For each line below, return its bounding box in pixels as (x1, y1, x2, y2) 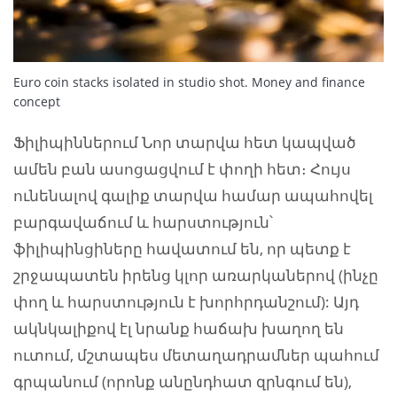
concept (13, 93, 60, 111)
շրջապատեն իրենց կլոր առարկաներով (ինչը (13, 265, 378, 286)
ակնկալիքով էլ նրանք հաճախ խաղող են (13, 318, 344, 339)
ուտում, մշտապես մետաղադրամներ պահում (13, 345, 379, 366)
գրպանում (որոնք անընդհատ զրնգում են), (13, 371, 352, 393)
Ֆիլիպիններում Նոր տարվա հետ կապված (13, 132, 356, 153)
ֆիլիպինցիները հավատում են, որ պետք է (13, 238, 351, 260)
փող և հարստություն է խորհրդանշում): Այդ (13, 292, 359, 313)
